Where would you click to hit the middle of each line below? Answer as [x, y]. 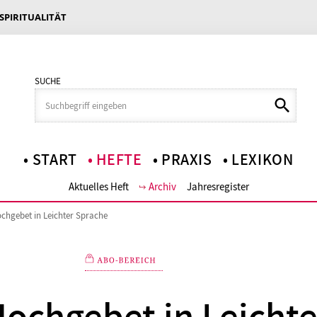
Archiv [162, 186]
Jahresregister [218, 186]
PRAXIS [186, 160]
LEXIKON [263, 160]
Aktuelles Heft [98, 186]
